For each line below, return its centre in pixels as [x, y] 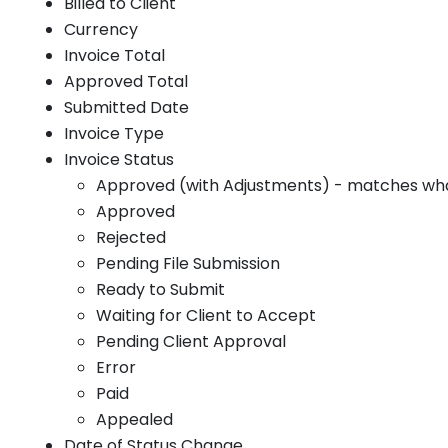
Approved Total [126, 81]
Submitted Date [126, 107]
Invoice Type [114, 133]
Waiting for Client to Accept [206, 315]
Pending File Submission [188, 263]
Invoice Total [114, 55]
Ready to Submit [160, 289]
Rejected [131, 237]
